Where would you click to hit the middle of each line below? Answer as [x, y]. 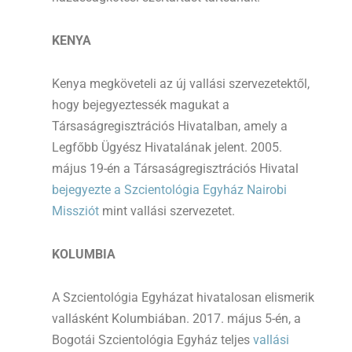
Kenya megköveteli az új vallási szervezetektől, [181, 83]
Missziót [75, 211]
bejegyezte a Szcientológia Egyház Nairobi [169, 189]
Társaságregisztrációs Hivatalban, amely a [170, 126]
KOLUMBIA [84, 254]
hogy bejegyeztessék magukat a [141, 104]
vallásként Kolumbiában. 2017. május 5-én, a [176, 318]
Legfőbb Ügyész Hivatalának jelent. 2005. [167, 147]
